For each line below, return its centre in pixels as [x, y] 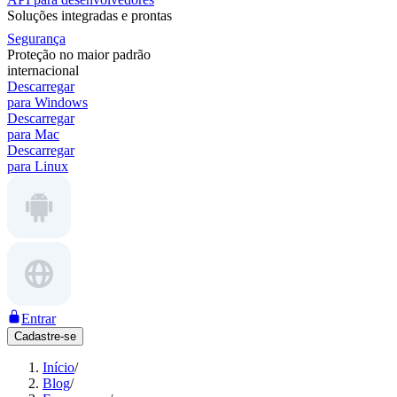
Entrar [39, 319]
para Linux [38, 166]
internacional [43, 70]
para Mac [33, 134]
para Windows [47, 102]
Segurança [36, 39]
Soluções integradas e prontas [90, 16]
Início [58, 367]
